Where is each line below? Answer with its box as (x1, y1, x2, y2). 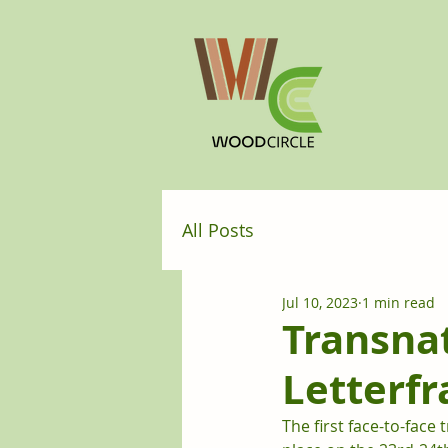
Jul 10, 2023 (282, 292, 358, 312)
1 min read (362, 292, 435, 312)
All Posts (182, 218, 254, 242)
